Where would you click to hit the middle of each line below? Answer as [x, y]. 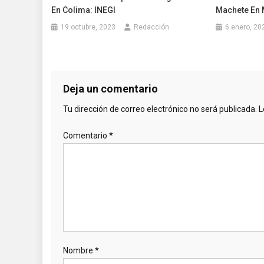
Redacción [152, 27]
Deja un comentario [110, 89]
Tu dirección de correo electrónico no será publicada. [160, 109]
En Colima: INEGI [84, 10]
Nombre [79, 251]
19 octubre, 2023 [88, 27]
